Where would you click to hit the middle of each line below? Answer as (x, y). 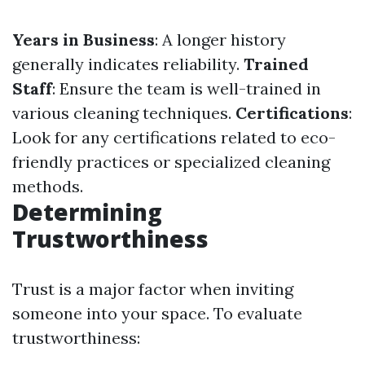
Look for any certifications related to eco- (174, 137)
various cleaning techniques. (124, 113)
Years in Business (84, 40)
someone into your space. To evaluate (157, 313)
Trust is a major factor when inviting (153, 289)
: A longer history (220, 40)
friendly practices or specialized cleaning (171, 162)
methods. (48, 186)
